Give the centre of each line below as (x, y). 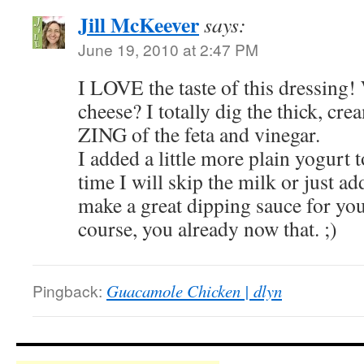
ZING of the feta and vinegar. (199, 134)
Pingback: (69, 290)
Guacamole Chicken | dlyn (194, 291)
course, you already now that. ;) (208, 228)
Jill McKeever (139, 24)
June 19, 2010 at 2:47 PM (168, 49)
